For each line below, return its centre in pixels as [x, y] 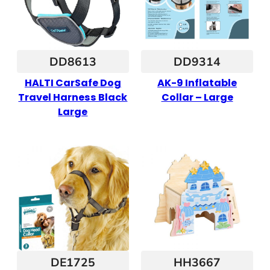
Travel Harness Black [73, 97]
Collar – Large [197, 97]
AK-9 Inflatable [197, 83]
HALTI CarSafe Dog [73, 83]
